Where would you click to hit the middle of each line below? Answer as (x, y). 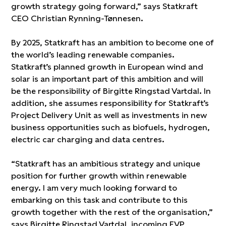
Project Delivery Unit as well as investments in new (109, 115)
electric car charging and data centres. (88, 139)
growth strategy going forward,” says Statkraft (105, 6)
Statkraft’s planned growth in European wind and (107, 67)
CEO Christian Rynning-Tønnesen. (77, 18)
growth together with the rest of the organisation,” (112, 212)
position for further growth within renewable (99, 176)
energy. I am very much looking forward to (94, 188)
